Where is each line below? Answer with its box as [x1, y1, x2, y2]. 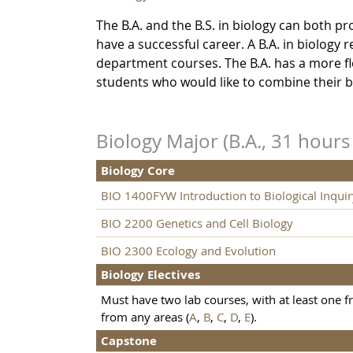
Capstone [101, 333, 157, 350]
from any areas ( [101, 309, 189, 325]
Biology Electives [101, 266, 200, 284]
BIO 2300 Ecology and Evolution [101, 243, 276, 259]
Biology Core [101, 162, 175, 180]
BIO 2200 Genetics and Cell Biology [101, 215, 293, 232]
